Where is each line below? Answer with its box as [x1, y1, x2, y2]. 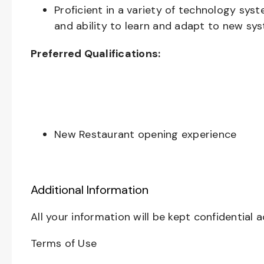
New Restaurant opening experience [54, 127, 237, 141]
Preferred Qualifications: [31, 47, 161, 61]
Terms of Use [31, 236, 97, 250]
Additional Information [31, 182, 148, 197]
